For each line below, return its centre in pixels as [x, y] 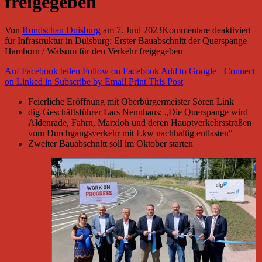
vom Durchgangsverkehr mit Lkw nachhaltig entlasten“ [130, 133]
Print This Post [156, 82]
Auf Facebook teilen [42, 71]
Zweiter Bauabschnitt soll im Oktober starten [111, 144]
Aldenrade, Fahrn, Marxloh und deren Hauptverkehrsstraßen [140, 123]
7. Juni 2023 [139, 30]
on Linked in [28, 82]
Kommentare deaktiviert [206, 30]
